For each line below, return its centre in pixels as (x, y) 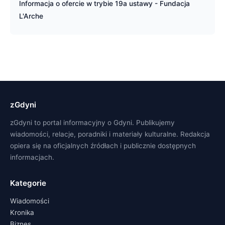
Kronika (22, 212)
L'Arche (31, 16)
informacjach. (32, 157)
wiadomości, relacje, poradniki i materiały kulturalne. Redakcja (110, 134)
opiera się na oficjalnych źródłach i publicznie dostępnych (103, 145)
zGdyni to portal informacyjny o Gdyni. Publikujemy (92, 122)
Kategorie (28, 183)
